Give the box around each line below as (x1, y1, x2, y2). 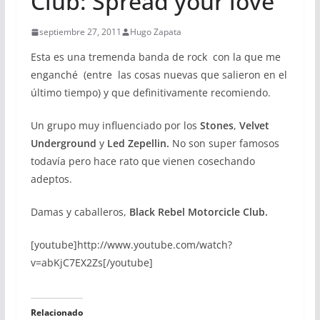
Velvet (239, 119, 269, 132)
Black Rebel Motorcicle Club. (129, 205, 268, 219)
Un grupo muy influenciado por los (30, 119, 197, 132)
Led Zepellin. (106, 136, 169, 150)
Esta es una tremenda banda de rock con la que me (30, 50, 281, 64)
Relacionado (30, 306, 83, 319)
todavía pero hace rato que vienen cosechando (30, 154, 255, 168)
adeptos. (30, 172, 72, 186)
